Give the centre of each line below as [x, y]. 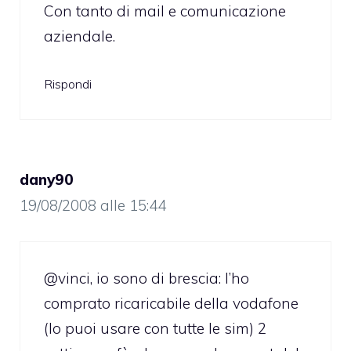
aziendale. [80, 36]
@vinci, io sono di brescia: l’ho [147, 278]
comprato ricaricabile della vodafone [171, 303]
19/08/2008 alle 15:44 [93, 206]
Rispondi [68, 84]
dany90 [47, 180]
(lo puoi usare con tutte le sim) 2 [155, 328]
